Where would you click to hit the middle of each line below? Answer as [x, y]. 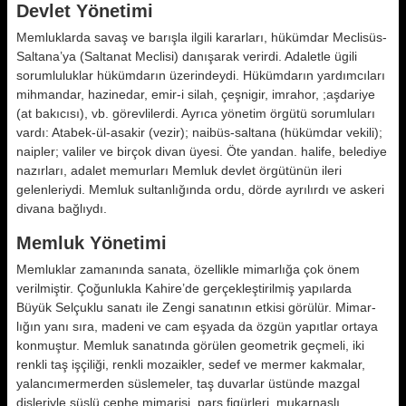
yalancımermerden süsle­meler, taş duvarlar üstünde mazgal [188, 383]
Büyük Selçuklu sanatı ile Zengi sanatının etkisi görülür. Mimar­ [196, 307]
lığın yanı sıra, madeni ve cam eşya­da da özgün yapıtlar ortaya [197, 326]
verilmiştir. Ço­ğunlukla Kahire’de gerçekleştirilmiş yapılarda [184, 288]
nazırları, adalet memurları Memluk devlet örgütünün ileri [179, 170]
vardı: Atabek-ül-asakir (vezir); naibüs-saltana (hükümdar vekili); [199, 132]
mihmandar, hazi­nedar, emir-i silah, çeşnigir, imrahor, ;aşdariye [196, 94]
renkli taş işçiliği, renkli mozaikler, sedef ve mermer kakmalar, [191, 364]
